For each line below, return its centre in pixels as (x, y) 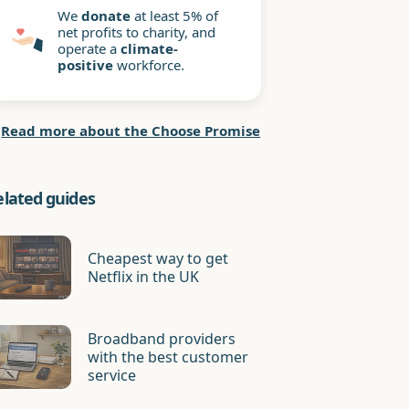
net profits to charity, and (137, 32)
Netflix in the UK (144, 277)
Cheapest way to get (158, 258)
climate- (150, 48)
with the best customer (168, 357)
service (112, 375)
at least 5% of (175, 16)
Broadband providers (162, 339)
